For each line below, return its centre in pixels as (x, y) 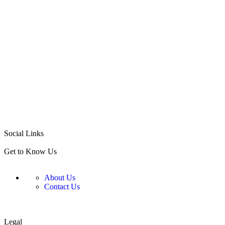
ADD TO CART (26, 51)
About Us (60, 178)
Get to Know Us (30, 152)
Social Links (24, 134)
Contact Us (62, 187)
